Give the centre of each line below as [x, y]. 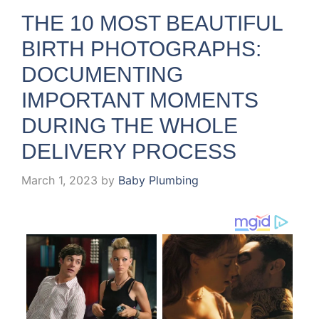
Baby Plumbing [158, 181]
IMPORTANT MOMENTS [140, 100]
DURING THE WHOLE [130, 126]
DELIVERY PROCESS [129, 152]
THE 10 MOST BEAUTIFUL [152, 23]
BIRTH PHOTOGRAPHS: [141, 49]
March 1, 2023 [59, 181]
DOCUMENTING [102, 75]
